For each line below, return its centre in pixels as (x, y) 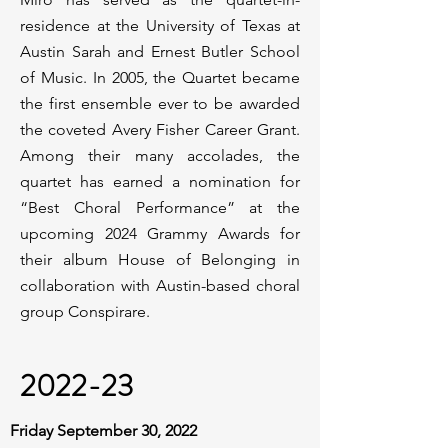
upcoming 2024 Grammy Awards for (160, 233)
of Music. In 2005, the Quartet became (160, 77)
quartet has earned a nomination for (160, 181)
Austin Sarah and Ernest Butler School (160, 51)
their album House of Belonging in (160, 259)
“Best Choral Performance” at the (160, 207)
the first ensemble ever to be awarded (160, 103)
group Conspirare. (85, 311)
